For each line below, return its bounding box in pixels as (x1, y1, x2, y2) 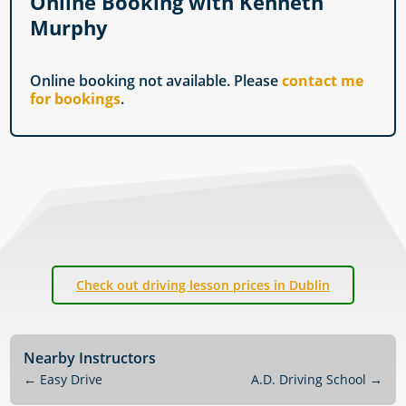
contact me (282, 71, 364, 92)
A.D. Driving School (250, 371, 366, 389)
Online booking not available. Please (30, 71, 283, 92)
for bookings (30, 89, 121, 110)
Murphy (30, 14, 109, 42)
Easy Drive (40, 371, 103, 389)
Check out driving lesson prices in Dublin (76, 276, 330, 295)
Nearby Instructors (24, 348, 157, 369)
